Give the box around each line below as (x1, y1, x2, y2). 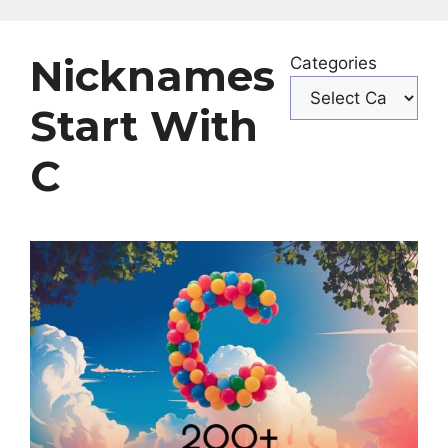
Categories (290, 53, 378, 74)
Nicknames (30, 50, 275, 103)
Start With (30, 100, 258, 153)
